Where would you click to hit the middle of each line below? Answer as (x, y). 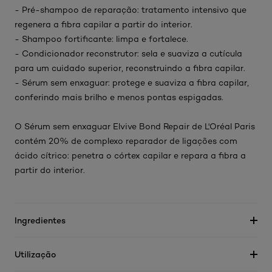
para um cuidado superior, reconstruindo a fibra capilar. (131, 68)
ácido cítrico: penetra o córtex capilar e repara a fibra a (130, 155)
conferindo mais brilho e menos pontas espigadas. (120, 97)
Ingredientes (40, 220)
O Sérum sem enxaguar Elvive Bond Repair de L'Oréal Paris (135, 126)
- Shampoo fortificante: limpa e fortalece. (101, 39)
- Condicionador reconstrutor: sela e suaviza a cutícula (128, 53)
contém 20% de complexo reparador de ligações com (126, 141)
